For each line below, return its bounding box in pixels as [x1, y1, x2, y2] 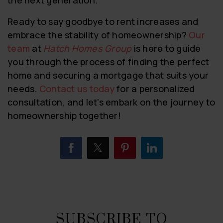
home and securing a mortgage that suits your [7, 69, 209, 81]
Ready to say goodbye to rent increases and [7, 15, 199, 27]
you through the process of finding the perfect [7, 55, 210, 68]
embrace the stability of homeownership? [7, 28, 189, 41]
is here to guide [131, 42, 201, 54]
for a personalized [114, 82, 195, 95]
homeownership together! [7, 109, 121, 121]
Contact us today [39, 82, 114, 95]
